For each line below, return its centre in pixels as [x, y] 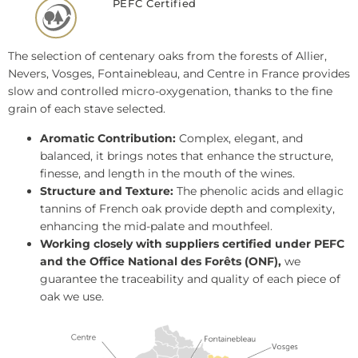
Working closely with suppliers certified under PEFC [192, 243]
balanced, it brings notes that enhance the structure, [187, 155]
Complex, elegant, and [239, 138]
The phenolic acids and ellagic [259, 191]
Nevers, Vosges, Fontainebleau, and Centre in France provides [179, 74]
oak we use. [72, 296]
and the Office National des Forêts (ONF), [161, 261]
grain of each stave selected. [87, 109]
